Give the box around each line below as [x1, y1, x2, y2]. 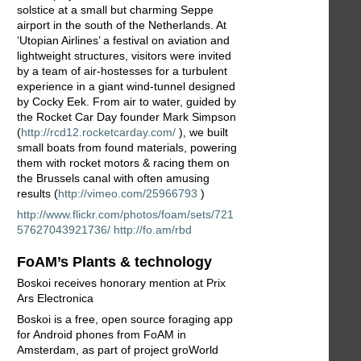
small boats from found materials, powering [17, 141, 237, 155]
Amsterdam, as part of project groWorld [17, 342, 218, 356]
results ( [17, 187, 58, 201]
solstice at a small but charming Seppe [17, 3, 214, 17]
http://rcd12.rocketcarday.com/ [21, 126, 176, 139]
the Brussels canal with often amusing [17, 172, 210, 185]
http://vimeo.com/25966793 [58, 187, 197, 201]
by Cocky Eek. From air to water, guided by [17, 95, 236, 109]
